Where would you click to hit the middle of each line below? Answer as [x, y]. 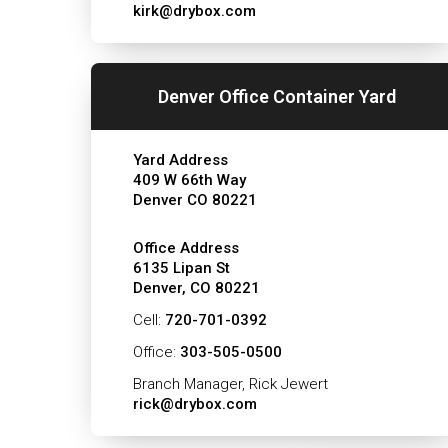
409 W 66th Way [189, 180]
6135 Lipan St [181, 268]
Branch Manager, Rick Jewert [230, 384]
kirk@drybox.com [194, 11]
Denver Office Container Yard [277, 96]
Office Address [185, 248]
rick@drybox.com [194, 404]
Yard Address [180, 160]
